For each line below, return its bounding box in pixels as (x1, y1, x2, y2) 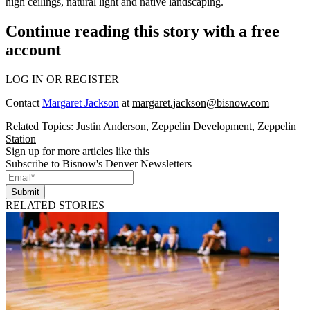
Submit (11, 186, 39, 197)
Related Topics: (6, 120, 76, 132)
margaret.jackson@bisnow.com (132, 96, 269, 109)
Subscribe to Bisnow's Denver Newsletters (6, 157, 192, 170)
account (6, 40, 61, 59)
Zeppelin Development (152, 120, 252, 132)
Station (6, 132, 36, 145)
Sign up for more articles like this (6, 145, 149, 157)
